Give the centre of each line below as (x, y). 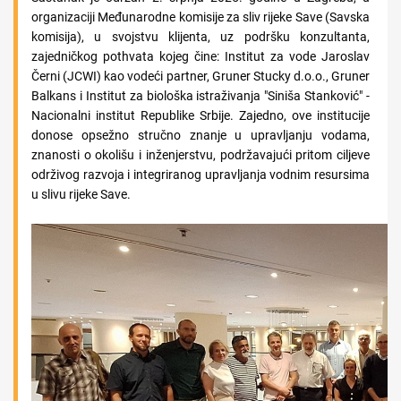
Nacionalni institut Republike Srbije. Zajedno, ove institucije (200, 115)
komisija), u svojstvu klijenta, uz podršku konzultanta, (200, 37)
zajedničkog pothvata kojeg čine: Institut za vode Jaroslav (200, 56)
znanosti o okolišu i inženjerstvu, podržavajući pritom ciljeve (200, 155)
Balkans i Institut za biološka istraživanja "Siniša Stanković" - (200, 96)
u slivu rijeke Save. (81, 194)
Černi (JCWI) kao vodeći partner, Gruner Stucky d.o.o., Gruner (200, 76)
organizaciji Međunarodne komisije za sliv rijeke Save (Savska (200, 17)
